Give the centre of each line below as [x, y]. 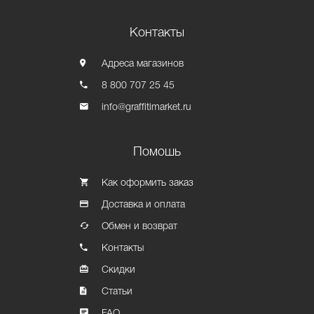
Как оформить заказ [148, 183]
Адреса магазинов [143, 64]
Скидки [119, 270]
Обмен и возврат [140, 227]
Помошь [157, 152]
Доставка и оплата [144, 205]
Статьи [117, 292]
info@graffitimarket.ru [147, 108]
